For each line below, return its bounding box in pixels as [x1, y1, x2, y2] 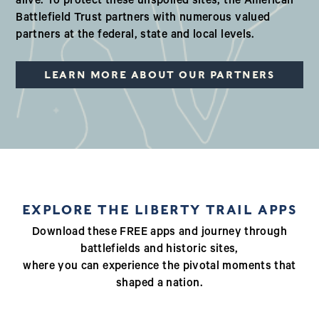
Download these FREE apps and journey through [32, 226, 287, 240]
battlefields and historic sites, [80, 244, 239, 257]
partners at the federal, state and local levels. [16, 29, 255, 43]
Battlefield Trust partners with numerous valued [16, 12, 271, 26]
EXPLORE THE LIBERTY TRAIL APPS [21, 202, 298, 218]
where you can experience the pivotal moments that [23, 261, 296, 274]
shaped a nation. [116, 278, 203, 291]
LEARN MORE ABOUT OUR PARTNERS [44, 69, 275, 81]
